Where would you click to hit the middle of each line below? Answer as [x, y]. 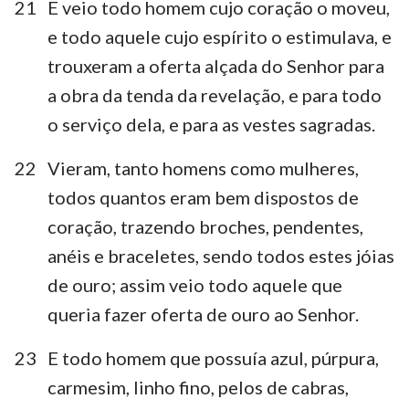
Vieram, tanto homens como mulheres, [203, 168]
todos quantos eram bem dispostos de [203, 197]
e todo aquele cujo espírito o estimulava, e [220, 36]
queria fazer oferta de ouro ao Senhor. [203, 314]
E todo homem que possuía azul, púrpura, [213, 357]
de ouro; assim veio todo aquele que [195, 284]
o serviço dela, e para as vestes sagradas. [211, 124]
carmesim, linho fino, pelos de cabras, [198, 387]
